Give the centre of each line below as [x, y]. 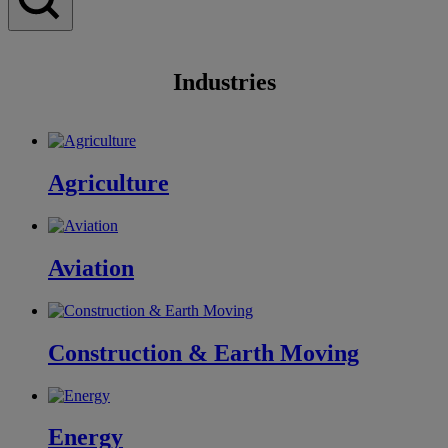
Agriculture [108, 183]
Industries [224, 82]
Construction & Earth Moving [203, 352]
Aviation [91, 267]
